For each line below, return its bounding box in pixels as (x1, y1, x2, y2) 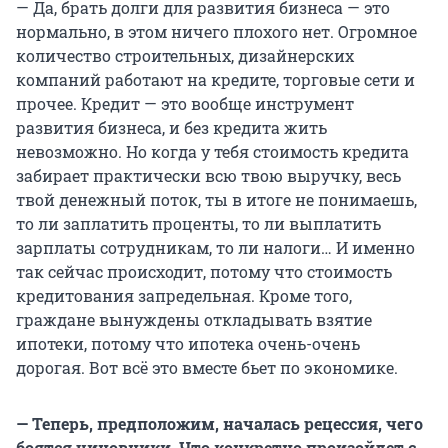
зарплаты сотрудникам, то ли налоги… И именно (16, 237, 415, 259)
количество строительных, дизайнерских (16, 45, 354, 67)
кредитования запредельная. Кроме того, (16, 285, 352, 307)
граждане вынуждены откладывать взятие (16, 309, 372, 331)
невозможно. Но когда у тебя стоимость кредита (16, 141, 409, 163)
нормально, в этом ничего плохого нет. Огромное (16, 21, 417, 43)
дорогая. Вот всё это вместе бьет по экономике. (16, 357, 398, 379)
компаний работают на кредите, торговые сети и (16, 69, 415, 91)
